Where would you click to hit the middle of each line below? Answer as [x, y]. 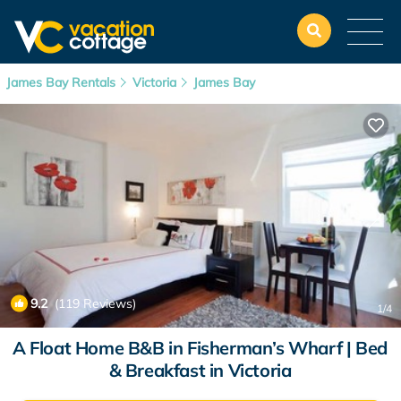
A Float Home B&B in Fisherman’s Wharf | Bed [200, 348]
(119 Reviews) [92, 303]
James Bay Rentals [63, 82]
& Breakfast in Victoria [200, 370]
